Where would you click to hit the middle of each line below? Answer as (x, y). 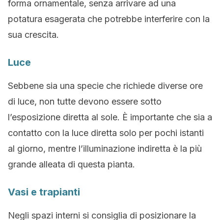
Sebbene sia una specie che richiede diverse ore (105, 86)
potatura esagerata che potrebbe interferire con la (109, 19)
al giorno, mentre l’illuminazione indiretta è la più (105, 149)
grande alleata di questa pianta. (71, 164)
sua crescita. (33, 35)
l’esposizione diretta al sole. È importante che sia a (110, 117)
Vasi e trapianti (44, 192)
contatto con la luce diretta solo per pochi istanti (106, 133)
